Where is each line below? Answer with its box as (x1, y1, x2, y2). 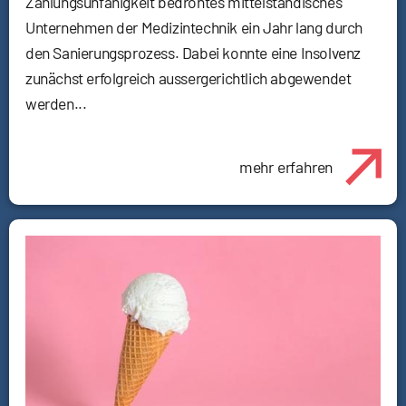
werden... (25, 93, 87, 114)
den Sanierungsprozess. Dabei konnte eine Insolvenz (25, 43, 362, 63)
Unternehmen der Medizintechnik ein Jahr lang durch (25, 17, 363, 38)
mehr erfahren (238, 157, 333, 178)
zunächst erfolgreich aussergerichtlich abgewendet (25, 68, 352, 89)
